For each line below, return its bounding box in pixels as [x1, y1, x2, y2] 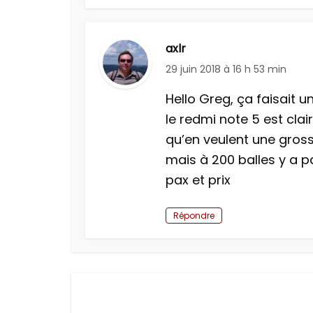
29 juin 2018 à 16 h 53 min [166, 62, 286, 76]
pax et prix [166, 171, 231, 189]
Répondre [173, 210, 214, 221]
